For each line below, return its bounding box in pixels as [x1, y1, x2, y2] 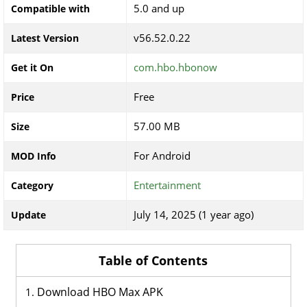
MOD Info [11, 149, 56, 162]
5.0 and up [134, 1, 184, 15]
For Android [134, 149, 191, 162]
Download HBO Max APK [36, 284, 163, 299]
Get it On [11, 61, 53, 74]
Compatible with [11, 2, 90, 15]
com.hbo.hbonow [134, 60, 217, 74]
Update [11, 208, 46, 221]
